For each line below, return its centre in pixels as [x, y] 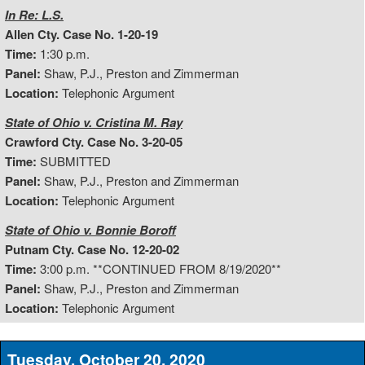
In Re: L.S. [34, 14]
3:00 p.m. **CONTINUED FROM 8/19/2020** [159, 268]
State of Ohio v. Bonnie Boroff [90, 229]
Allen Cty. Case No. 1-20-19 [81, 34]
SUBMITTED [74, 161]
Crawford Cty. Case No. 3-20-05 [94, 141]
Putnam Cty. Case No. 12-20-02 [92, 249]
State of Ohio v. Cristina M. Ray [94, 122]
